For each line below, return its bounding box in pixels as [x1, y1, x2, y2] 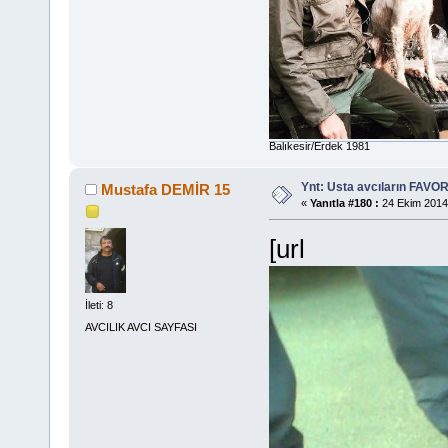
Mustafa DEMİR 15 [101, 181, 231, 199]
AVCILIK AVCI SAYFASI [84, 320, 197, 333]
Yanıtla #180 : [309, 197, 379, 210]
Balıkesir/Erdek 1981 [268, 140, 370, 153]
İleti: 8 [84, 299, 113, 312]
